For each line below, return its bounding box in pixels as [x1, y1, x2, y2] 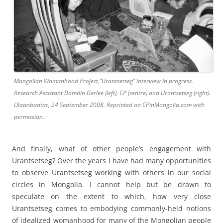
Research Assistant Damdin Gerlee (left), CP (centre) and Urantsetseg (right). [14, 89, 211, 98]
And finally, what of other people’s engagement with [12, 144, 211, 154]
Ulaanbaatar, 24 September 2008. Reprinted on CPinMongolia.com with [14, 101, 205, 110]
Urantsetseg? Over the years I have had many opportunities [12, 156, 211, 166]
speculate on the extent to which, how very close [12, 192, 211, 202]
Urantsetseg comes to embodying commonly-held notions [12, 204, 211, 214]
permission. [14, 112, 44, 121]
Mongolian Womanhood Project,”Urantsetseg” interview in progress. [14, 77, 193, 86]
